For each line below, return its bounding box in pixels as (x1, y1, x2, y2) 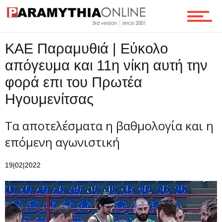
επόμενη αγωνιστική (5, 134, 120, 150)
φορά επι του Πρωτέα (5, 74, 142, 90)
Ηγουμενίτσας (5, 91, 94, 107)
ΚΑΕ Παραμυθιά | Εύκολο (5, 40, 168, 56)
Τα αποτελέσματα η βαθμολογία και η (5, 117, 214, 134)
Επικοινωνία (7, 27, 44, 35)
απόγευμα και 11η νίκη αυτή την (5, 57, 208, 73)
